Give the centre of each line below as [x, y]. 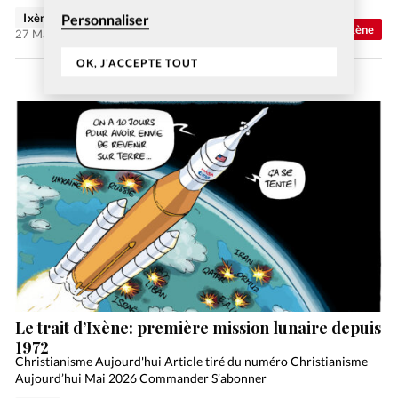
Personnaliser [105, 20]
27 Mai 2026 [49, 33]
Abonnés [260, 29]
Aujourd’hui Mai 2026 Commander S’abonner [141, 378]
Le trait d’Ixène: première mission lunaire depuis [199, 327]
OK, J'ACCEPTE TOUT [138, 63]
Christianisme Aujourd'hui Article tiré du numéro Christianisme [192, 362]
